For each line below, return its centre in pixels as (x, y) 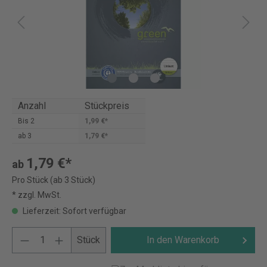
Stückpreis (107, 106)
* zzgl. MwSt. (37, 195)
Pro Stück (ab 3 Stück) (54, 180)
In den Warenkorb (183, 240)
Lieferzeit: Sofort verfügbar (74, 211)
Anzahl (32, 106)
